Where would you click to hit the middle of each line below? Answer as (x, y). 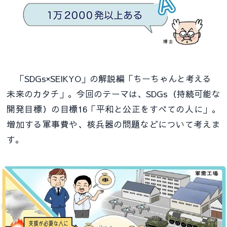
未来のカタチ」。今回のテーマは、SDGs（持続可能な (113, 93)
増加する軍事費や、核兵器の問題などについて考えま (113, 124)
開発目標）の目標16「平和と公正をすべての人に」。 (113, 109)
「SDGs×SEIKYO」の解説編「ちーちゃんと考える (113, 78)
